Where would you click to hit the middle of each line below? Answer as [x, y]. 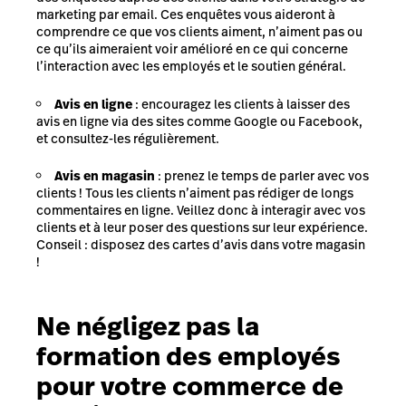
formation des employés [188, 357]
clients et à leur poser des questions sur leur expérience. [202, 227]
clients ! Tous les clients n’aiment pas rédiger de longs [195, 193]
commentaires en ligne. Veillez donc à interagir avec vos [201, 210]
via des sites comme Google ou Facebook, [236, 121]
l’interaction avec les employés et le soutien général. [191, 66]
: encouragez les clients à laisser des [241, 104]
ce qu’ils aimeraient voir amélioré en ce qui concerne [192, 49]
